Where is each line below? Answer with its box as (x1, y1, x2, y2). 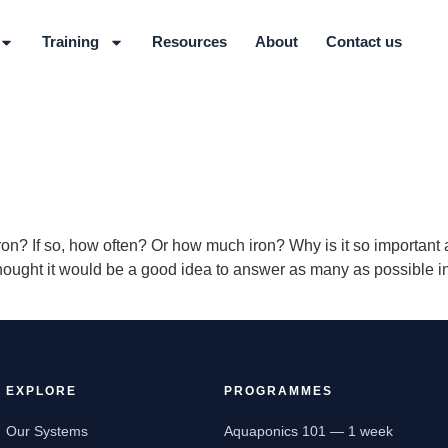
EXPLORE (5, 384, 77, 399)
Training (41, 33, 99, 50)
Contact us (325, 33, 402, 50)
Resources (151, 33, 227, 50)
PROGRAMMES (223, 384, 333, 399)
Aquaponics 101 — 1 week (223, 423, 393, 440)
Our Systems (5, 423, 88, 440)
